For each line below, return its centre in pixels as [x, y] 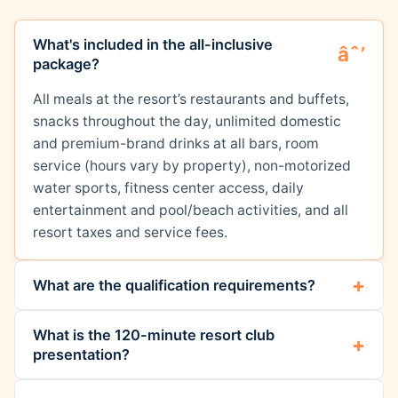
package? [66, 64]
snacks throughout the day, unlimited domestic [187, 122]
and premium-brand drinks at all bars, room [176, 144]
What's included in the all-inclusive [153, 45]
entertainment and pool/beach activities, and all [191, 211]
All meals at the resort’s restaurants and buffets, [191, 99]
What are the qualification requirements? [174, 285]
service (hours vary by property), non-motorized [192, 166]
